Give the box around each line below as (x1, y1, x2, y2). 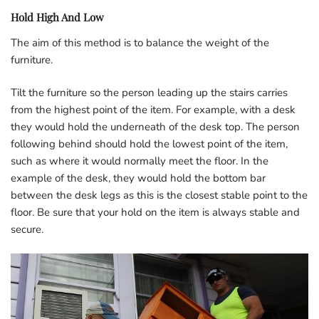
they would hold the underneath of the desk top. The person (11, 119, 300, 134)
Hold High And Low (11, 9, 104, 24)
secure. (11, 221, 43, 236)
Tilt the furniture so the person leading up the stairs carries (11, 85, 288, 100)
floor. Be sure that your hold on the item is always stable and (11, 204, 300, 219)
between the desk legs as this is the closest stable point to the (11, 187, 308, 202)
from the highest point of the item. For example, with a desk (11, 102, 296, 117)
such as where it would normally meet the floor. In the (11, 153, 268, 168)
